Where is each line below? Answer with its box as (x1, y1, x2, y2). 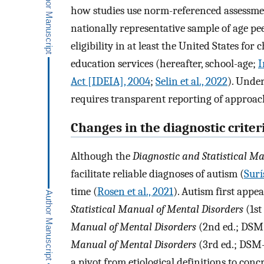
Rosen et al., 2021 (97, 185, 173, 199)
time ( (71, 185, 97, 199)
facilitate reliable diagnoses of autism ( (71, 167, 244, 181)
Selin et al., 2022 (156, 74, 227, 88)
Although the (71, 150, 133, 163)
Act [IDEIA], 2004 (71, 74, 150, 88)
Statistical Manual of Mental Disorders (71, 203, 243, 216)
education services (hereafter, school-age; (71, 57, 258, 70)
